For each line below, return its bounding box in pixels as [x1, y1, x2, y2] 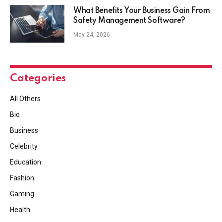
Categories [10, 73, 66, 84]
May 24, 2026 [73, 31, 110, 39]
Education [10, 158, 41, 166]
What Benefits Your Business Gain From [73, 7, 210, 15]
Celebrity [10, 142, 38, 151]
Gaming [10, 190, 34, 198]
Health [10, 206, 30, 214]
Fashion [10, 174, 34, 182]
